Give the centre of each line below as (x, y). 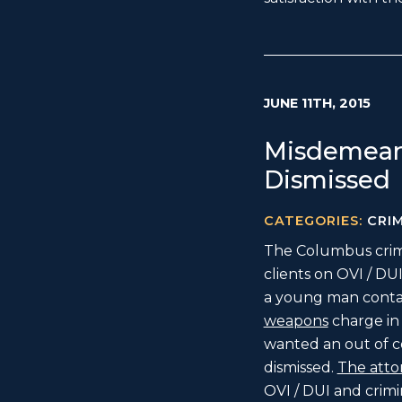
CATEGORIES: (315, 221)
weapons (296, 321)
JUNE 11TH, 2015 (317, 104)
